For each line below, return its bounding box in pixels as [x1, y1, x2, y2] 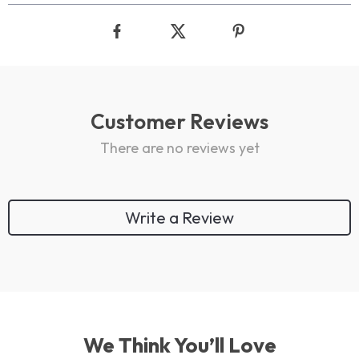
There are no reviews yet [99, 139, 260, 157]
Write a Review [125, 207, 234, 228]
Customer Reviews [91, 108, 268, 135]
